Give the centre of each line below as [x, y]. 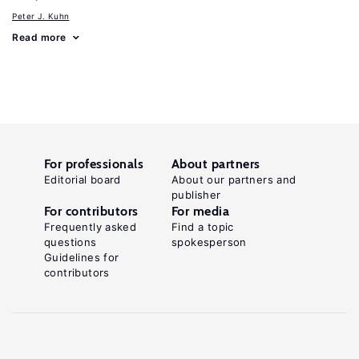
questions [71, 242]
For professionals [94, 164]
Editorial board [83, 179]
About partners [216, 164]
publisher [196, 195]
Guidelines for [82, 257]
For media [201, 211]
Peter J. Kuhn [41, 16]
